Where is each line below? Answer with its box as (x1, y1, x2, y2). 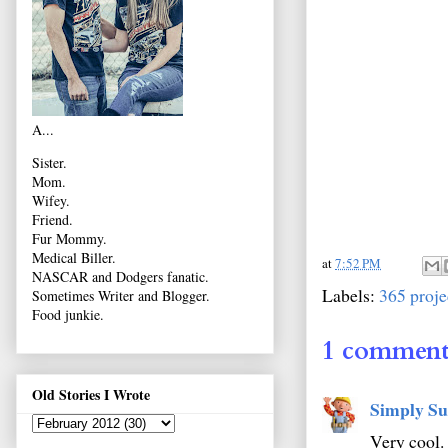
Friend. (32, 210, 73, 230)
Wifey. (32, 191, 70, 211)
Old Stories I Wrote (32, 383, 150, 405)
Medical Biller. (32, 248, 116, 268)
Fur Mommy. (32, 229, 107, 249)
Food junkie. (32, 305, 104, 325)
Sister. (32, 153, 67, 173)
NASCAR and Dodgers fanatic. (32, 267, 209, 287)
